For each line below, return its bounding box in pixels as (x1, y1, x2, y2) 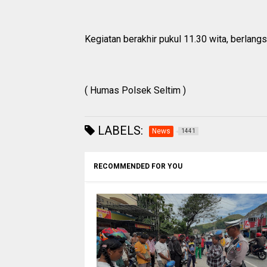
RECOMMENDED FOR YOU (94, 162, 182, 170)
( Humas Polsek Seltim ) (85, 85, 186, 96)
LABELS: (95, 123, 143, 138)
